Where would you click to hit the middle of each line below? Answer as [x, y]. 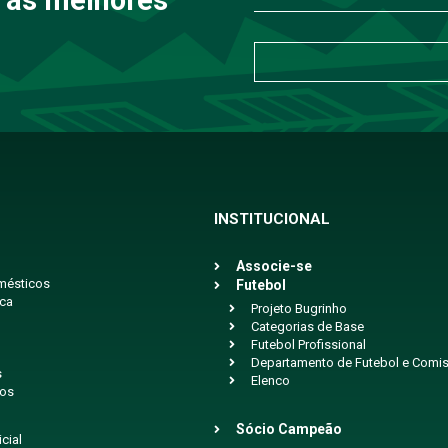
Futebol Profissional [309, 345]
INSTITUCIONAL [272, 219]
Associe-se [274, 266]
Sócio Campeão [289, 429]
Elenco [271, 381]
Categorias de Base [308, 327]
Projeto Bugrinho [299, 309]
